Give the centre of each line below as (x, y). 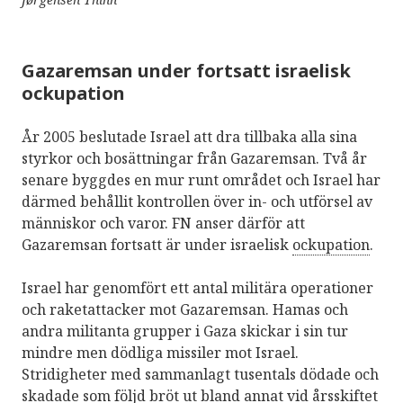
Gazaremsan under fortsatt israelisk (186, 70)
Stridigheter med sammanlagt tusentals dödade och (200, 374)
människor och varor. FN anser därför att (163, 223)
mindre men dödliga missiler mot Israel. (160, 352)
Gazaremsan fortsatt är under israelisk (157, 244)
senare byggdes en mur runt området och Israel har (201, 179)
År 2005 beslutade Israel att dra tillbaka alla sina (189, 136)
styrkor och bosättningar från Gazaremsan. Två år (194, 158)
